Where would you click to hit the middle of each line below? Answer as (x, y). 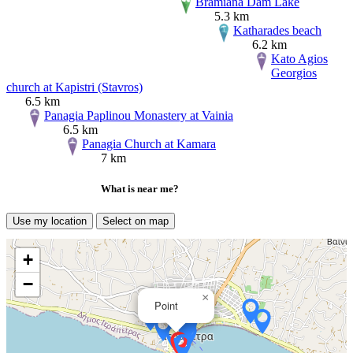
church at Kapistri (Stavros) (74, 87)
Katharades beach (277, 30)
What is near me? (140, 188)
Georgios (294, 72)
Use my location (50, 221)
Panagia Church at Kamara (149, 143)
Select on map (136, 221)
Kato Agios (299, 58)
